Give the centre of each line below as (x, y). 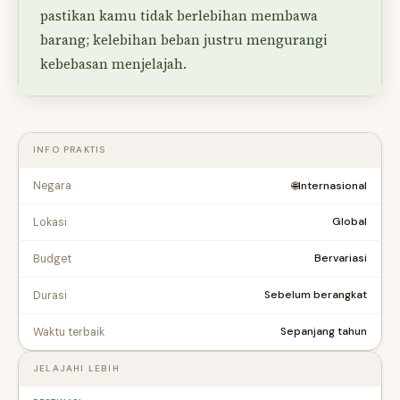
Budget (52, 258)
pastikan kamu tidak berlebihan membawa (179, 15)
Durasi (50, 295)
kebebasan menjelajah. (113, 63)
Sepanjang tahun (324, 332)
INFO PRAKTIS (70, 149)
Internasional (333, 186)
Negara (52, 185)
